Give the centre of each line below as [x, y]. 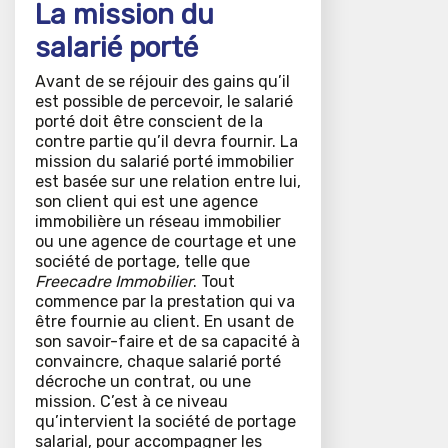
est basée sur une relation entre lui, [168, 182]
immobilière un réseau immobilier [158, 222]
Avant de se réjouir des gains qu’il [162, 82]
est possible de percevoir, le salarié [164, 102]
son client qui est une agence [146, 202]
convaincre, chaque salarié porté [158, 362]
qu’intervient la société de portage [165, 422]
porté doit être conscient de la [149, 122]
